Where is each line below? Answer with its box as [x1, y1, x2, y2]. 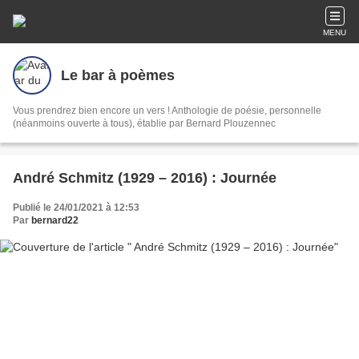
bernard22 [31, 215, 79, 226]
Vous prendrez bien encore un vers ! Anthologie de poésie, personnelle [13, 105, 321, 116]
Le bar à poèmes [61, 67, 175, 83]
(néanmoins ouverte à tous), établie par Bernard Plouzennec [13, 118, 276, 129]
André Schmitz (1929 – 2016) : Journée [13, 170, 276, 186]
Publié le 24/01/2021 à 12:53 [13, 202, 139, 213]
